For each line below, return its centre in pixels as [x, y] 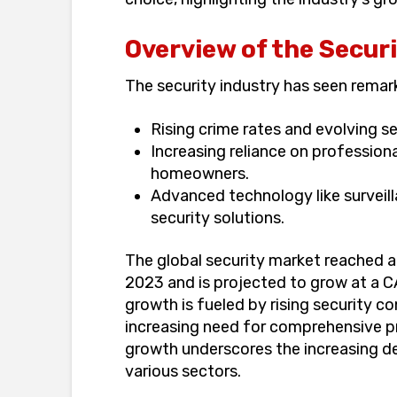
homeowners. [200, 173]
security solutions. [218, 218]
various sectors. [183, 372]
